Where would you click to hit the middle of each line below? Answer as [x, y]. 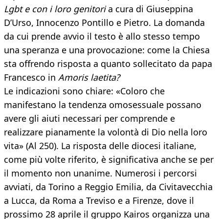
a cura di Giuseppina [149, 9]
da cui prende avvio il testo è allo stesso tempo [102, 36]
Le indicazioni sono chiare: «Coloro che [84, 91]
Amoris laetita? [89, 77]
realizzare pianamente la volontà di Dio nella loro [106, 132]
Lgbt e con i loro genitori [55, 9]
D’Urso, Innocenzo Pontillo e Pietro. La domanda [104, 23]
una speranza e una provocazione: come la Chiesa [107, 50]
